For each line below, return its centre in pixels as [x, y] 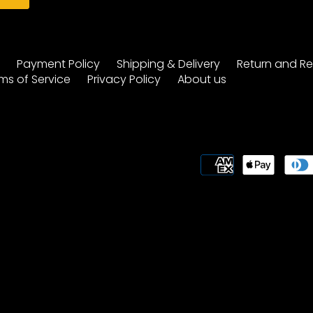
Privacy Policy [124, 79]
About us [202, 79]
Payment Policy [59, 64]
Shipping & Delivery [169, 64]
